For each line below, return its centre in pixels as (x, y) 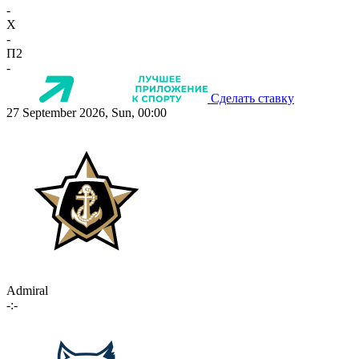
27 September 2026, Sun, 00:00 (87, 112)
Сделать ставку (252, 98)
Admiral (27, 290)
